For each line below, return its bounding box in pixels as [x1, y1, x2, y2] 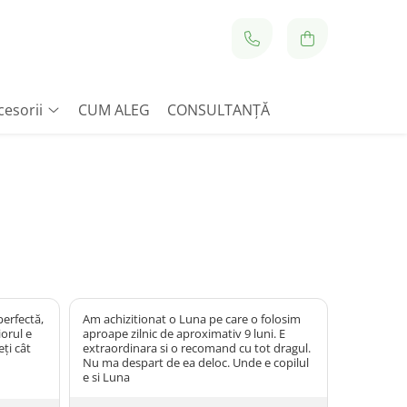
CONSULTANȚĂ [167, 100, 270, 120]
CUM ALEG [78, 100, 150, 120]
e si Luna [83, 369, 130, 385]
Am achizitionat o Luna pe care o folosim [83, 311, 301, 327]
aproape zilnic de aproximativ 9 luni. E [83, 325, 285, 342]
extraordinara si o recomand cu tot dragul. [83, 340, 311, 356]
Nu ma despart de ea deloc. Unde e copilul [83, 354, 309, 371]
